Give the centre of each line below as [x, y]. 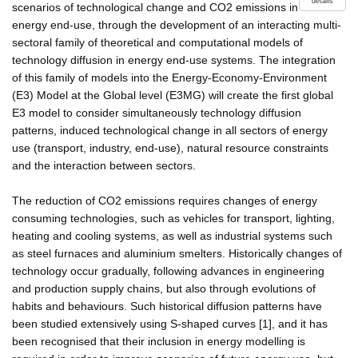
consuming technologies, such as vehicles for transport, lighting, [173, 218]
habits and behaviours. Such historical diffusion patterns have [167, 306]
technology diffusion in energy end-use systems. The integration [174, 60]
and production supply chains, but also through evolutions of [164, 288]
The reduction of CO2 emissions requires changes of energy [165, 200]
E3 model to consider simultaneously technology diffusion [157, 112]
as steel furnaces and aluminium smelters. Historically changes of [177, 253]
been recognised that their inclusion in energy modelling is [159, 341]
